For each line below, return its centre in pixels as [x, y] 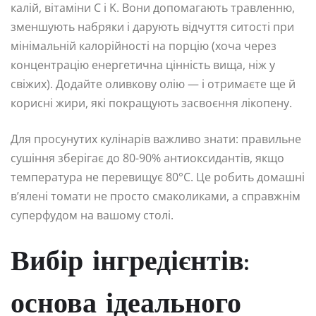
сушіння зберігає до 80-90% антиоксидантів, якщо [147, 158]
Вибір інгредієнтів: [130, 263]
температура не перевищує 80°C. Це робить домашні [158, 177]
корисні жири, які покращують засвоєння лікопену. [151, 103]
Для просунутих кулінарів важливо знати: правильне [156, 139]
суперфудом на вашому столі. [92, 215]
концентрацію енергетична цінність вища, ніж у [143, 65]
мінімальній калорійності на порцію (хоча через [144, 45]
